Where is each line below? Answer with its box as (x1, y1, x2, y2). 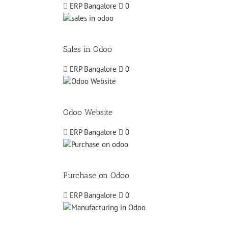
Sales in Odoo (63, 44, 112, 54)
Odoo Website (63, 107, 112, 118)
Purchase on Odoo (63, 170, 129, 181)
